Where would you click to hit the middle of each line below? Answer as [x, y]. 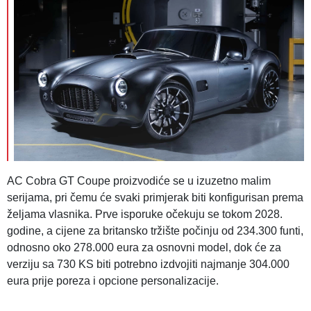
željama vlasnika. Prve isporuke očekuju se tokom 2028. [145, 215]
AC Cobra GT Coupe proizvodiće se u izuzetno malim [139, 181]
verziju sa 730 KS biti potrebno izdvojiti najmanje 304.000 [148, 264]
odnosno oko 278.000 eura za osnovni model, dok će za [144, 248]
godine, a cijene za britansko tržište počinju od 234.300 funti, [155, 231]
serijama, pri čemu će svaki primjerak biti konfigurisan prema [155, 198]
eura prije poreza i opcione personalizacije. [113, 281]
